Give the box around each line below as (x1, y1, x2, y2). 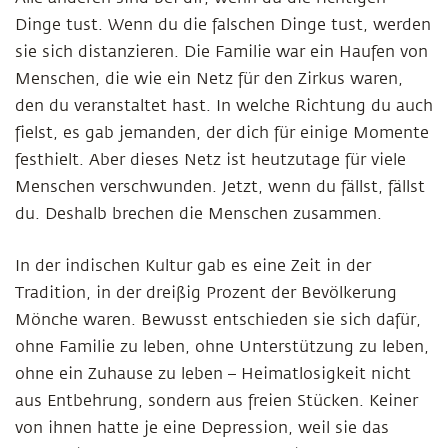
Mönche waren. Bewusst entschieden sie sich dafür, (15, 311, 421, 329)
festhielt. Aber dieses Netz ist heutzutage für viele (15, 151, 406, 169)
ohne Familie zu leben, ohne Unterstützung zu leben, (15, 338, 429, 356)
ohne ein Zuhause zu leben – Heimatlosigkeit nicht (15, 365, 411, 383)
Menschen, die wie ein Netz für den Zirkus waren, (15, 70, 403, 88)
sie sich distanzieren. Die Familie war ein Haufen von (15, 43, 428, 61)
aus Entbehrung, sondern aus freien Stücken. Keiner (15, 392, 418, 410)
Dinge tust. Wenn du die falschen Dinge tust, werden (15, 16, 431, 34)
